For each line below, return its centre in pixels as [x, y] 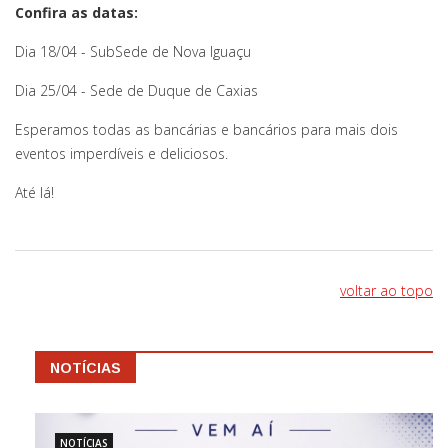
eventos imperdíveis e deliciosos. [121, 153]
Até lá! [34, 192]
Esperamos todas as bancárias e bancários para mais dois [206, 129]
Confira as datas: [76, 12]
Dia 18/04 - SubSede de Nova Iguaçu [133, 51]
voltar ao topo [386, 290]
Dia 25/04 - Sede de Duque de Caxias [136, 90]
